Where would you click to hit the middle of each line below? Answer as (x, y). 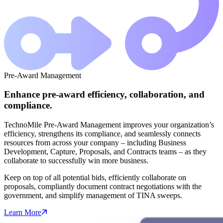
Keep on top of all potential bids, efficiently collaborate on (95, 177)
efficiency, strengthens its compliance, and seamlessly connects (102, 133)
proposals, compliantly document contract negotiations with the (103, 186)
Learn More (23, 212)
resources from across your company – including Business (95, 142)
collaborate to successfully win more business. (76, 160)
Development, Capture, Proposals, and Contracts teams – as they (105, 151)
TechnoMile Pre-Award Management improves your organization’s (109, 124)
